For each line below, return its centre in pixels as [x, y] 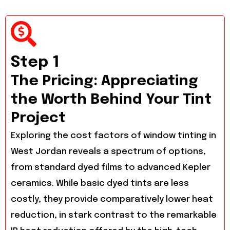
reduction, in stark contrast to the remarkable [114, 216]
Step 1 [35, 63]
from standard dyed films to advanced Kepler [111, 168]
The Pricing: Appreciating [104, 82]
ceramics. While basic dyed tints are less [100, 184]
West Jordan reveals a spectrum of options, [108, 152]
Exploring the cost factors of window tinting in [113, 136]
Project [38, 119]
